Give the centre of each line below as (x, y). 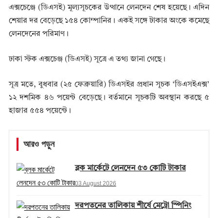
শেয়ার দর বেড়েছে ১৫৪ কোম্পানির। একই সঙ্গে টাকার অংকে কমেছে (109, 21)
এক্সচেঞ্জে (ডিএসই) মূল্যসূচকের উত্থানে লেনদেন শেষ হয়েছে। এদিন (109, 8)
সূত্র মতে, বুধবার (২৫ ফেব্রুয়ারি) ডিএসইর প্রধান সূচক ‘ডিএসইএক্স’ (109, 85)
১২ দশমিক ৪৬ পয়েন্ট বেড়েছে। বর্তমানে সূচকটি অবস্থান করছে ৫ (109, 98)
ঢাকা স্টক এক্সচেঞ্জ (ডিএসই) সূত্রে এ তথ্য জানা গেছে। (87, 60)
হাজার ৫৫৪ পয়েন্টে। (40, 111)
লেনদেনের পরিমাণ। (38, 34)
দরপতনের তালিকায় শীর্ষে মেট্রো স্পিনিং (133, 206)
